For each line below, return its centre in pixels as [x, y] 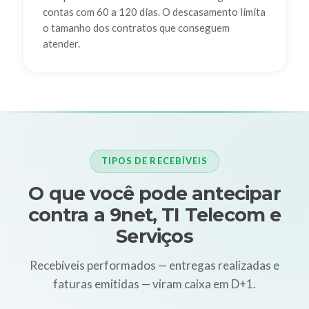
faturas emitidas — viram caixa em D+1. [154, 283]
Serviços [154, 237]
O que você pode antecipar [154, 194]
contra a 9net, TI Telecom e [154, 215]
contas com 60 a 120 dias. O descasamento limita [154, 12]
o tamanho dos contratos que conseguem [136, 28]
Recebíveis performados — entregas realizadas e [154, 265]
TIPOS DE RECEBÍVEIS [154, 161]
